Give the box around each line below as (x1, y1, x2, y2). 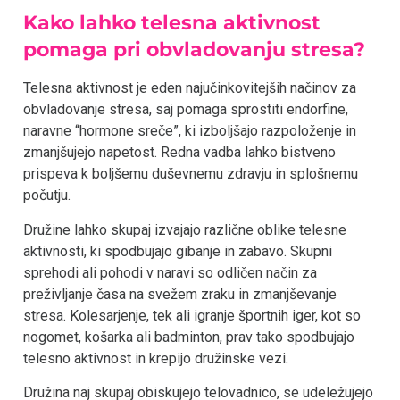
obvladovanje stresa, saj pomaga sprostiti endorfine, (23, 101, 348, 119)
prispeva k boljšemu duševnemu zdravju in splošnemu (23, 165, 358, 183)
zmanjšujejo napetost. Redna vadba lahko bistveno (23, 144, 336, 162)
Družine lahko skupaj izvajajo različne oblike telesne (23, 221, 346, 238)
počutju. (23, 187, 71, 204)
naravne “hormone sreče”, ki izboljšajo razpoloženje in (23, 122, 356, 140)
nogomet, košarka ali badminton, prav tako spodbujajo (23, 328, 354, 346)
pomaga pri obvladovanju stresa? (23, 37, 366, 62)
